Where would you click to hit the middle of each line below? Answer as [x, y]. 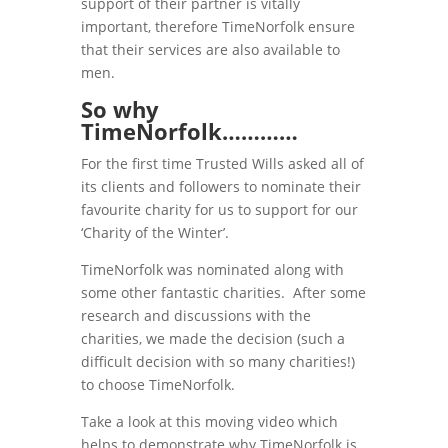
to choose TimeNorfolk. [157, 384]
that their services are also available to [210, 49]
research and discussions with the [195, 315]
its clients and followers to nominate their [220, 186]
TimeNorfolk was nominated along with [212, 269]
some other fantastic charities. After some [223, 292]
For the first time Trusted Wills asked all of [222, 163]
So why [119, 108]
